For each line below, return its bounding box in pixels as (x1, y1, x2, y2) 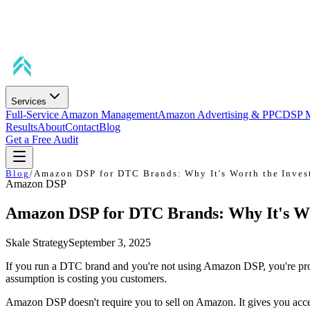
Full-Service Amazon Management (6, 109, 158, 120)
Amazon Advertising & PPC (158, 109, 282, 120)
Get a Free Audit (6, 134, 78, 145)
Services (11, 96, 46, 107)
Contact (65, 121, 99, 133)
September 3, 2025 (69, 236, 151, 248)
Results (6, 121, 37, 133)
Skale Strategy (6, 236, 69, 248)
